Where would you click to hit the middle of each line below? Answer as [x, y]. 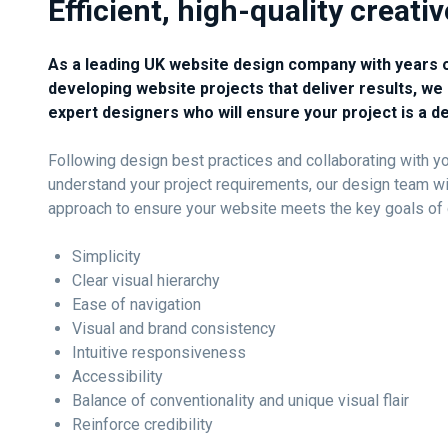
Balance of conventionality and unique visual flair [240, 400]
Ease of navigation [136, 304]
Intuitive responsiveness [159, 352]
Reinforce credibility [142, 424]
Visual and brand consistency [174, 328]
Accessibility [117, 376]
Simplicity [106, 256]
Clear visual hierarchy [146, 280]
